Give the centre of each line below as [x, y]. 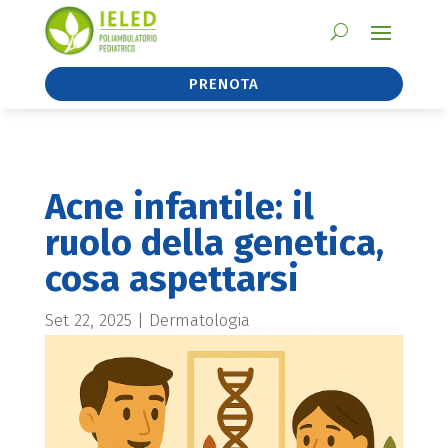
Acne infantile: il [179, 207]
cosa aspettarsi [171, 279]
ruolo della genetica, [214, 243]
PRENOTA [223, 83]
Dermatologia [199, 321]
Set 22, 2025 [88, 321]
